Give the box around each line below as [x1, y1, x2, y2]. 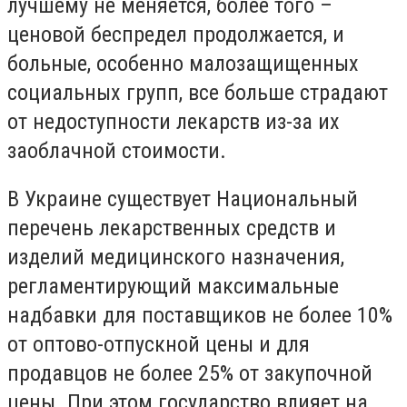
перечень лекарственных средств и [7, 215, 336, 242]
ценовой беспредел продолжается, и [7, 21, 344, 47]
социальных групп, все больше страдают [7, 79, 388, 105]
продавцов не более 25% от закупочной [7, 361, 372, 387]
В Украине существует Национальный [7, 186, 358, 213]
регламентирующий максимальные [7, 273, 339, 300]
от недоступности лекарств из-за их [7, 108, 340, 134]
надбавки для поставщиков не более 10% [7, 303, 392, 329]
